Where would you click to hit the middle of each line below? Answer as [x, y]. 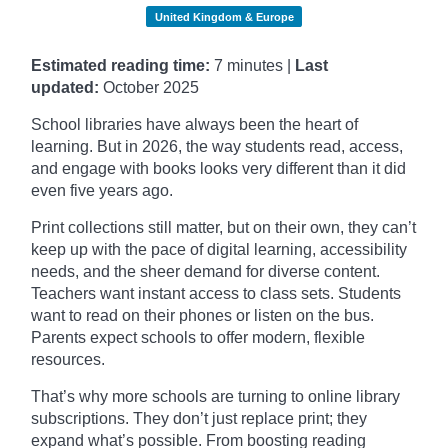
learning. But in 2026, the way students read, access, [217, 146]
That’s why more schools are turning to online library [215, 396]
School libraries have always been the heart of [194, 124]
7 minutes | [250, 65]
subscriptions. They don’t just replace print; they [199, 418]
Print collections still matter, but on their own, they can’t [223, 227]
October [129, 87]
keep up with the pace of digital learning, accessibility [219, 249]
